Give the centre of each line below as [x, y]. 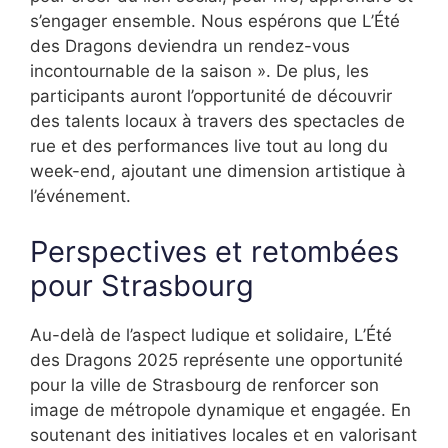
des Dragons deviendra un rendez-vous [190, 46]
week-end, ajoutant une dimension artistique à [218, 171]
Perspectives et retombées [214, 251]
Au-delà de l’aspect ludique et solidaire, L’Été [211, 334]
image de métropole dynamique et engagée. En [220, 409]
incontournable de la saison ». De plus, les [199, 71]
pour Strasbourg [142, 285]
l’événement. [80, 196]
